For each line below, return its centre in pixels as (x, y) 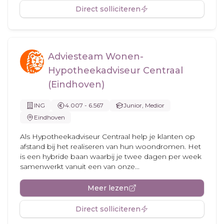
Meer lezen (108, 188)
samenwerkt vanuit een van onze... (80, 166)
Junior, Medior (144, 105)
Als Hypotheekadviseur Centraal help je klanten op (107, 136)
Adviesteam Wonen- (96, 56)
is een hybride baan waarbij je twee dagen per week (111, 156)
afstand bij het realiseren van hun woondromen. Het (110, 146)
